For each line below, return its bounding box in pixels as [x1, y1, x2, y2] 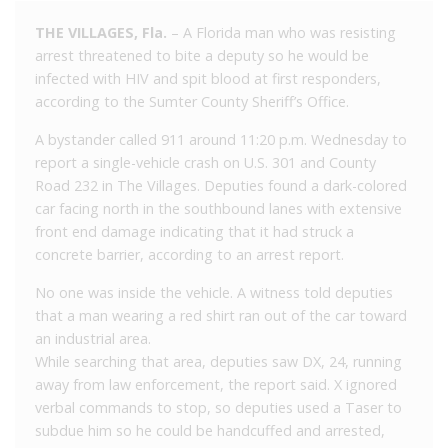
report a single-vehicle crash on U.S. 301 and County [35, 153, 376, 173]
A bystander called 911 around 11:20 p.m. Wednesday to [35, 130, 407, 150]
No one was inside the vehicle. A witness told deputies [35, 283, 393, 303]
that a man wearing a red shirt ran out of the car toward [35, 306, 407, 326]
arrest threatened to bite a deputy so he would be [35, 46, 369, 66]
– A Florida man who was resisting [167, 23, 396, 43]
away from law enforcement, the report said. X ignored [35, 375, 397, 395]
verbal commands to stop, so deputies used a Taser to [35, 398, 402, 418]
